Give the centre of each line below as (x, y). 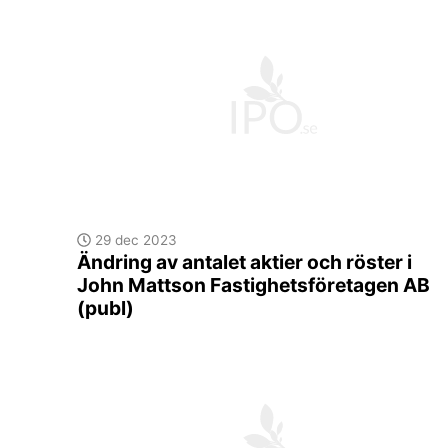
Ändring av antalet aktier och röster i (244, 262)
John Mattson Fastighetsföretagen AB (253, 285)
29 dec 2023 (133, 240)
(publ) (105, 308)
